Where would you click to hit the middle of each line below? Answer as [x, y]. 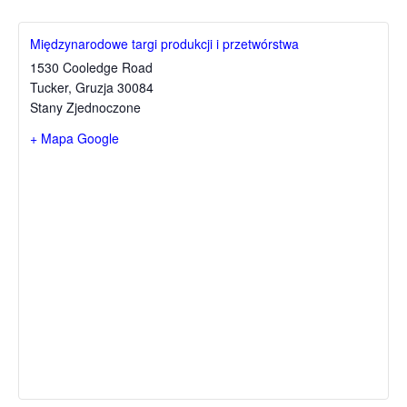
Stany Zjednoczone [85, 107]
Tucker [49, 87]
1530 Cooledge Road [91, 67]
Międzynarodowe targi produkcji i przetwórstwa [164, 44]
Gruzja [94, 87]
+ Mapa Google [74, 138]
